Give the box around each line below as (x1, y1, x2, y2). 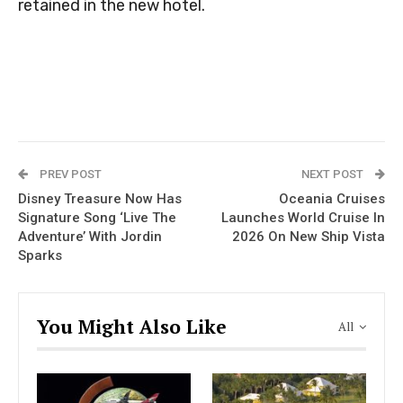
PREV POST (37, 166, 102, 181)
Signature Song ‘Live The (18, 209, 176, 226)
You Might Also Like (37, 313, 227, 339)
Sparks (18, 246, 62, 264)
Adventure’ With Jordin (18, 228, 162, 245)
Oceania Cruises (279, 190, 385, 207)
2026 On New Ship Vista (232, 228, 385, 245)
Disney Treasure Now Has (18, 190, 182, 207)
